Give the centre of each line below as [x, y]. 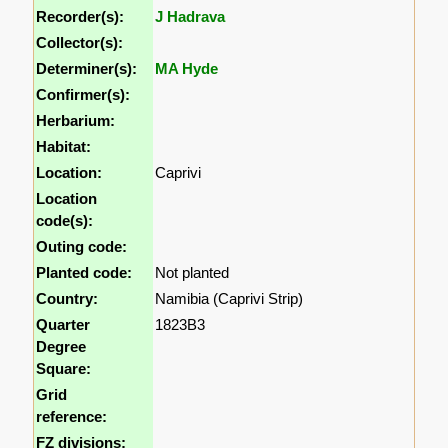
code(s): [65, 221]
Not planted [192, 273]
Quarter [63, 325]
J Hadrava [190, 17]
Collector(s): [80, 43]
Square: [64, 369]
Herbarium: [76, 121]
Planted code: [84, 273]
